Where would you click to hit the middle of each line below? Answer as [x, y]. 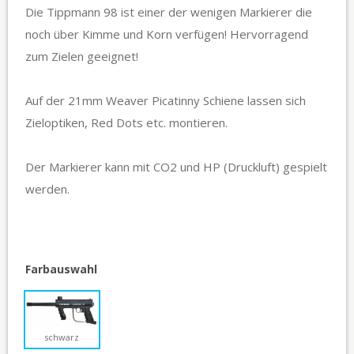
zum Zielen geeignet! [83, 56]
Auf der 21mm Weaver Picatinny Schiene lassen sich [166, 101]
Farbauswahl [61, 269]
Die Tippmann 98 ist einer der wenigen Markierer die [169, 12]
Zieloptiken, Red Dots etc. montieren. [126, 123]
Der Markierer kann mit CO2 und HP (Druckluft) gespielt [176, 167]
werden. [47, 189]
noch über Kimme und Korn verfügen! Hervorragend [167, 34]
